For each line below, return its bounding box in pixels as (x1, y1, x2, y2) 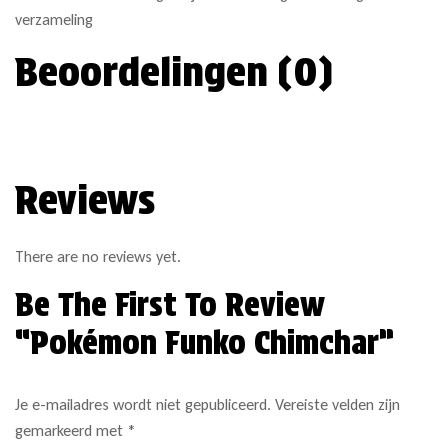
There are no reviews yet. (15, 247, 181, 267)
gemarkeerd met (15, 421, 127, 441)
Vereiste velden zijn (275, 395, 400, 415)
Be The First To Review (15, 285, 325, 325)
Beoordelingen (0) (15, 48, 333, 97)
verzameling (15, 10, 93, 30)
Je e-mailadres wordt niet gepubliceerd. (15, 395, 271, 415)
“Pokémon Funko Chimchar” (15, 323, 394, 363)
